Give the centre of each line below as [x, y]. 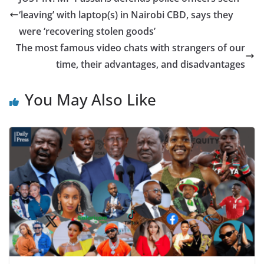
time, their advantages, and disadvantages [151, 65]
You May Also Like [90, 100]
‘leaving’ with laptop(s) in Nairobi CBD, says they [126, 15]
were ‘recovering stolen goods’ [88, 32]
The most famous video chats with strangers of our [131, 48]
